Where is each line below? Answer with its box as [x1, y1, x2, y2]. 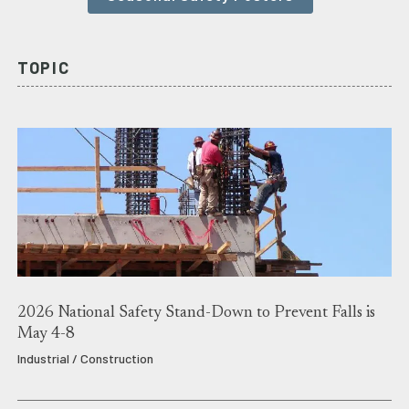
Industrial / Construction [16, 350, 153, 366]
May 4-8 [16, 326, 75, 343]
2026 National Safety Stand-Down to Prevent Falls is [16, 305, 375, 322]
